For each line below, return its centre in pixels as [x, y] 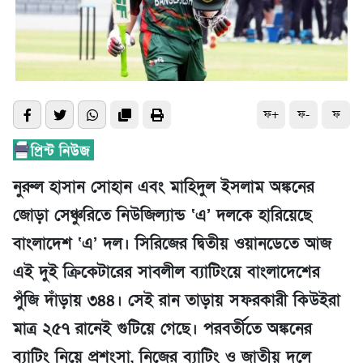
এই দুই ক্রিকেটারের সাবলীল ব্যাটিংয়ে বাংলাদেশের [167, 273]
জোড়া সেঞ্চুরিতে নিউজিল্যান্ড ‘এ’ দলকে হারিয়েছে [162, 216]
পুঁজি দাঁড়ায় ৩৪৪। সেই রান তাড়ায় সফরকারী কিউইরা [177, 301]
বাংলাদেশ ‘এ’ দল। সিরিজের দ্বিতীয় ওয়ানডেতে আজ [172, 244]
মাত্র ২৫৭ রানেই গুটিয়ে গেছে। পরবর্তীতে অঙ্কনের [162, 329]
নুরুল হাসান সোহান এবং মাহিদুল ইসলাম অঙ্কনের [164, 188]
